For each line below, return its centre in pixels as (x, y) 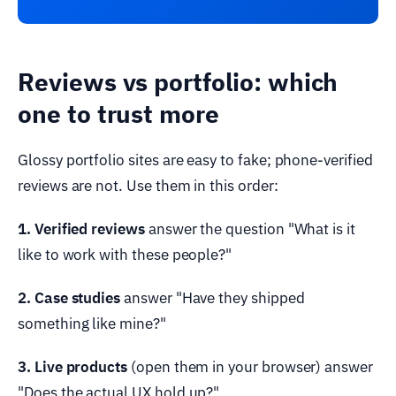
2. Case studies (69, 297)
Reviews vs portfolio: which (178, 81)
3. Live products (73, 366)
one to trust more (118, 113)
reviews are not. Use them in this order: (148, 185)
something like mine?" (92, 323)
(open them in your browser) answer (250, 366)
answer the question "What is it (250, 228)
